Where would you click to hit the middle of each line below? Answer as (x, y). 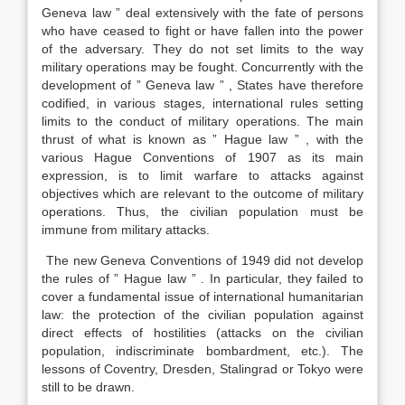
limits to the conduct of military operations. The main (202, 121)
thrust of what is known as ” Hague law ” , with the (202, 139)
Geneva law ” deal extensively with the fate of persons (202, 13)
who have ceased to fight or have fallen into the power (202, 31)
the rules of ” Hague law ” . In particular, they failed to (202, 278)
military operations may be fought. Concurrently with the (202, 67)
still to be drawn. (88, 387)
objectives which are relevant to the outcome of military (202, 193)
